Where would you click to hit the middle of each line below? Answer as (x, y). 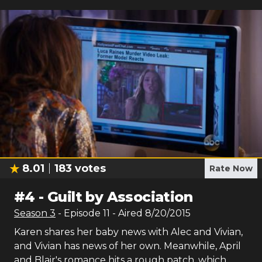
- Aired (126, 213)
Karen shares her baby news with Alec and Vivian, (128, 232)
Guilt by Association (120, 197)
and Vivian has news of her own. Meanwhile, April (127, 246)
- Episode (80, 213)
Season (32, 213)
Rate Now (231, 168)
